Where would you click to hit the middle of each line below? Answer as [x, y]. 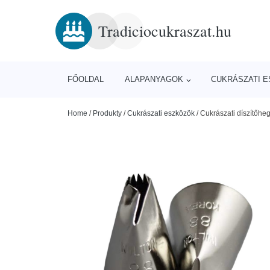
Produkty [107, 113]
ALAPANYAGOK [154, 79]
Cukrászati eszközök [161, 113]
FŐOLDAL [86, 79]
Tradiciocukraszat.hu [165, 30]
